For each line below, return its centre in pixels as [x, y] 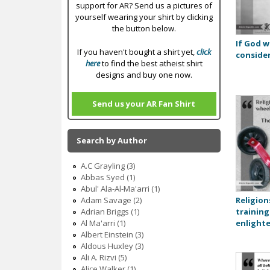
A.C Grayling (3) [108, 166]
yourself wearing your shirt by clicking [144, 17]
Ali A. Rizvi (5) [103, 258]
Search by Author [112, 141]
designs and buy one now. [144, 74]
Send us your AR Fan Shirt [144, 104]
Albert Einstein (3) [112, 235]
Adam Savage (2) [111, 200]
